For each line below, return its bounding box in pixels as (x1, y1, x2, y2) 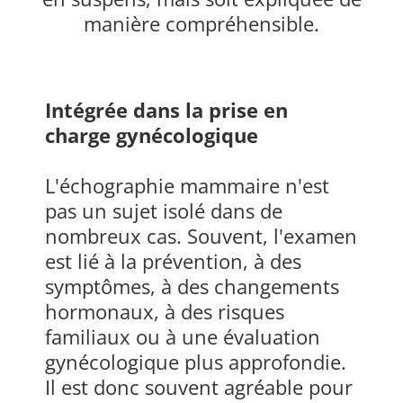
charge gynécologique (45, 121, 258, 149)
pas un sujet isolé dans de (45, 197, 282, 225)
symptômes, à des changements (45, 273, 339, 300)
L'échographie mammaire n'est (45, 172, 329, 200)
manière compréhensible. (84, 10, 319, 38)
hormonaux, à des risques (45, 298, 284, 326)
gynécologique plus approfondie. (45, 348, 346, 376)
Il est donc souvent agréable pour (45, 373, 353, 401)
